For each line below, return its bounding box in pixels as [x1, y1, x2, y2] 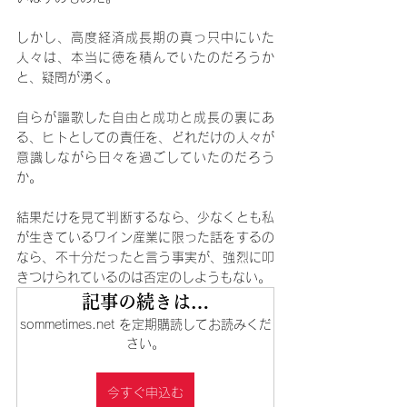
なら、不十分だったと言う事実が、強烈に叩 [16, 251, 274, 263]
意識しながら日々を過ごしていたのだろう [16, 151, 274, 164]
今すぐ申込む [107, 386, 184, 399]
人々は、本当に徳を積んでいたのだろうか [16, 51, 274, 64]
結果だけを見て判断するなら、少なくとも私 [16, 211, 274, 223]
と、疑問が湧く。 [16, 71, 118, 84]
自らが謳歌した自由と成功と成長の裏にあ [16, 111, 274, 124]
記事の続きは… [82, 293, 209, 311]
